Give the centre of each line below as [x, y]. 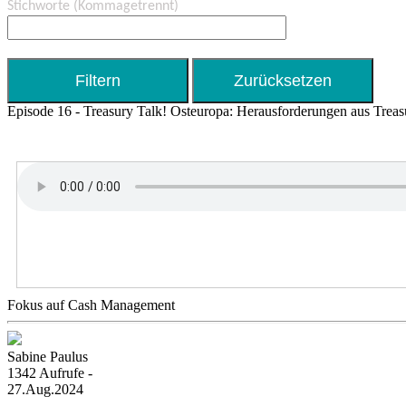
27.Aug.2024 [45, 389]
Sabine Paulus [48, 357]
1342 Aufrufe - [50, 373]
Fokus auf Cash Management [91, 305]
